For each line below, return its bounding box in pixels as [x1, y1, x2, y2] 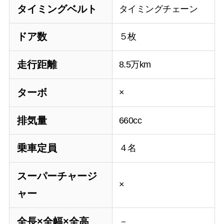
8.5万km [118, 59, 151, 70]
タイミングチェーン [118, 3, 198, 14]
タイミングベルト [16, 3, 97, 14]
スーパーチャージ [16, 170, 97, 181]
